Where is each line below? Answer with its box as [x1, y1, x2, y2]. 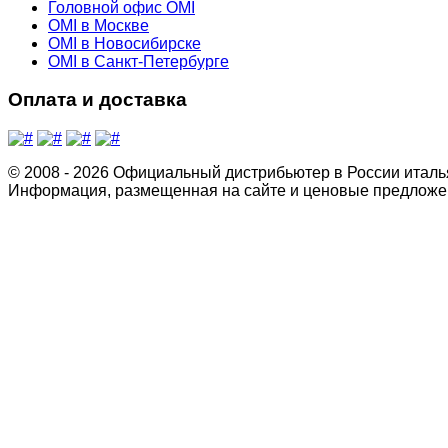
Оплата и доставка [8, 89, 187, 111]
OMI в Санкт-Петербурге [48, 52, 229, 70]
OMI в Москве [48, 16, 149, 34]
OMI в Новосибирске [48, 34, 201, 52]
